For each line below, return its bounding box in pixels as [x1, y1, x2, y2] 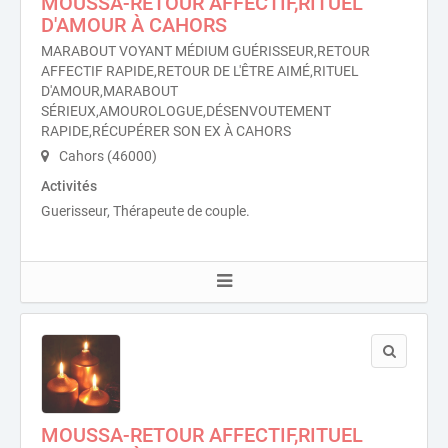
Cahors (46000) [56, 148, 157, 164]
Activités [41, 178, 97, 194]
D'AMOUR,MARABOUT [41, 83, 178, 99]
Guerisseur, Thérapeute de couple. [41, 203, 250, 219]
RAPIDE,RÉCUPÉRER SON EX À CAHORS [41, 123, 291, 139]
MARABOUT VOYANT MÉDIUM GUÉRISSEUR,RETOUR [41, 43, 370, 59]
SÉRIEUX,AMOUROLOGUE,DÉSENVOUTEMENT [41, 103, 331, 119]
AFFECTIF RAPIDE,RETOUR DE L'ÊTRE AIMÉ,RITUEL [41, 63, 359, 79]
